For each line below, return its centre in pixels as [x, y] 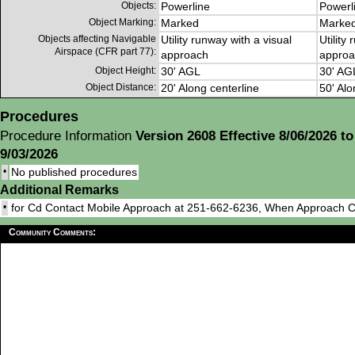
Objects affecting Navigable [97, 39]
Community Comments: [52, 233]
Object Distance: [121, 88]
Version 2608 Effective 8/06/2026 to [244, 136]
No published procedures [74, 172]
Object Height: [126, 71]
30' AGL [181, 72]
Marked [180, 23]
